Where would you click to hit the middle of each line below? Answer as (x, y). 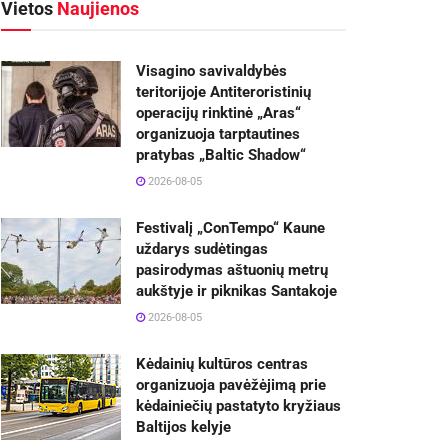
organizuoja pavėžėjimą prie (231, 384)
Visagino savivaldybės (211, 70)
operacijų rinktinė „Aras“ (218, 112)
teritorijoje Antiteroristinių (223, 91)
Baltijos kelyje (183, 426)
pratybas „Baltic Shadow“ (221, 154)
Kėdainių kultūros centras (222, 363)
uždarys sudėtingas (202, 248)
